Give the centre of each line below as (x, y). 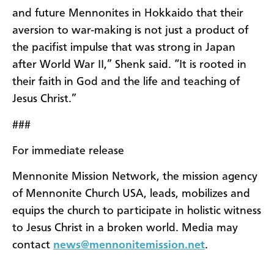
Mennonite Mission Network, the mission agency (135, 177)
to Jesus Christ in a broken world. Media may (125, 228)
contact (33, 246)
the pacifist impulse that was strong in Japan (124, 48)
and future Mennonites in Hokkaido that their (128, 14)
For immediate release (68, 151)
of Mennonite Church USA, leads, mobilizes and (131, 194)
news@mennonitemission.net (129, 246)
